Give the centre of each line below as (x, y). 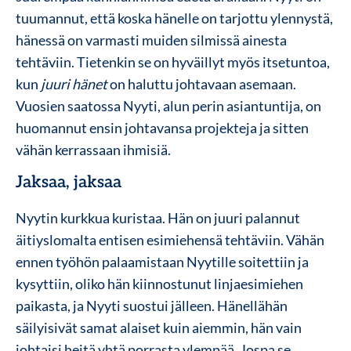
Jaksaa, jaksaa (69, 182)
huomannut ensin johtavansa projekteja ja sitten (162, 127)
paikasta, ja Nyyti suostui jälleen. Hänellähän (152, 305)
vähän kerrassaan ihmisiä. (93, 149)
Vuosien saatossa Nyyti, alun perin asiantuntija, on (168, 105)
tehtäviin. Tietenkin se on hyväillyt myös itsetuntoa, (173, 62)
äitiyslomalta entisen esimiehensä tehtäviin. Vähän (170, 239)
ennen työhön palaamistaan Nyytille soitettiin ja (162, 261)
